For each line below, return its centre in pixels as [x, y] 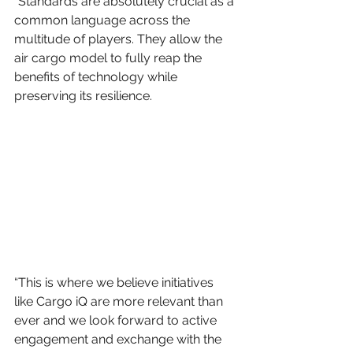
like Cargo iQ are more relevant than [120, 302]
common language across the [104, 20]
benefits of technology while [97, 77]
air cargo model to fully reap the [110, 58]
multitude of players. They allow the [120, 39]
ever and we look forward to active [117, 321]
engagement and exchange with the [119, 340]
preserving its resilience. [83, 96]
